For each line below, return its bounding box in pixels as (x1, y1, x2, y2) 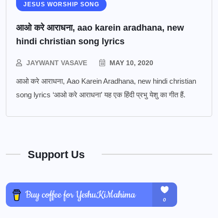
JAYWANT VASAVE (26, 58, 87, 67)
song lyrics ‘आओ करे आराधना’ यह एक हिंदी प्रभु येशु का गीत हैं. (16, 90, 185, 99)
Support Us (28, 148, 85, 161)
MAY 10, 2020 (108, 58, 153, 67)
